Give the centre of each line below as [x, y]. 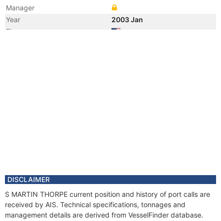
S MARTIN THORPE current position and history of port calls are [108, 194]
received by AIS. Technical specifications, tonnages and [95, 204]
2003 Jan [128, 19]
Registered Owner [35, 44]
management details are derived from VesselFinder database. [104, 215]
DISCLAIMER [29, 179]
